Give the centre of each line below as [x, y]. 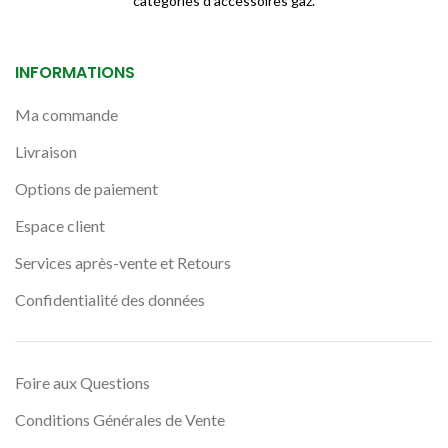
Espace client [60, 226]
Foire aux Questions [82, 383]
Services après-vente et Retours [123, 263]
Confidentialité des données [110, 300]
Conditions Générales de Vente [120, 420]
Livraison [46, 152]
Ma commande [66, 115]
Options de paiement [86, 189]
